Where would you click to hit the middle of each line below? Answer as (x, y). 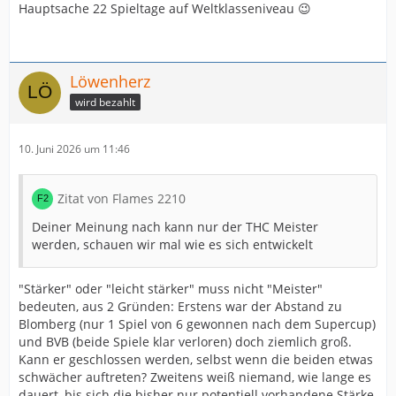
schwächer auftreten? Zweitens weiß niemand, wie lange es (195, 377)
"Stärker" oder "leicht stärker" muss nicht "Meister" (171, 289)
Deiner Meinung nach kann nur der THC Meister (175, 227)
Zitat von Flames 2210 (122, 198)
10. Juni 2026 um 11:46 (74, 149)
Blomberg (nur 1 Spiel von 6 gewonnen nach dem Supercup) (197, 324)
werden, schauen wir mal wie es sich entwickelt (172, 244)
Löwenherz (110, 81)
